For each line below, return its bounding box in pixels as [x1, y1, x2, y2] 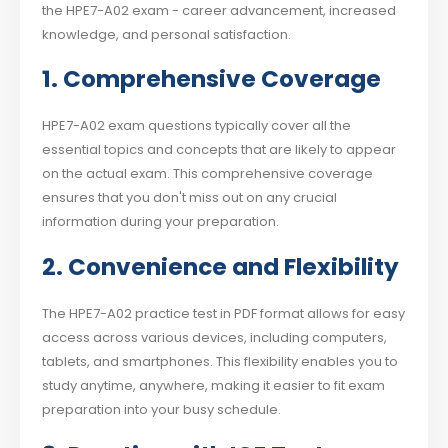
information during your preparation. [42, 212, 280, 232]
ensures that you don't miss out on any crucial [42, 188, 338, 208]
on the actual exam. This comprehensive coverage [42, 164, 374, 184]
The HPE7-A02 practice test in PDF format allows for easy [42, 303, 406, 323]
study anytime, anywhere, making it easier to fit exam [42, 375, 386, 395]
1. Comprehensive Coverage [42, 63, 382, 96]
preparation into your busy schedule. [42, 399, 282, 419]
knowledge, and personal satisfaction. [42, 24, 292, 44]
